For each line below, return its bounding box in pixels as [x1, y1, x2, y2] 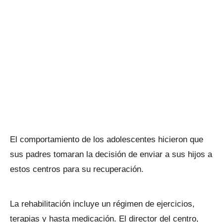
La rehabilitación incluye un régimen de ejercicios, [10, 199, 195, 209]
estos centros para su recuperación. [10, 165, 144, 174]
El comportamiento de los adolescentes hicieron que [10, 135, 203, 144]
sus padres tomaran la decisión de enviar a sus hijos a [10, 150, 212, 159]
